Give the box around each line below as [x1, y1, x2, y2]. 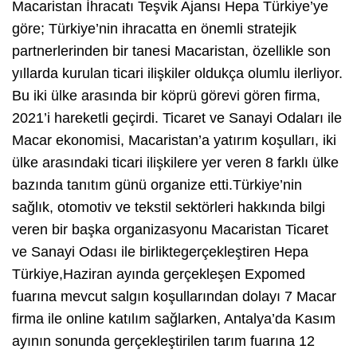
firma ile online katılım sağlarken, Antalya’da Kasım [12, 311, 335, 328]
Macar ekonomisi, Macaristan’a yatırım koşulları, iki [12, 132, 336, 149]
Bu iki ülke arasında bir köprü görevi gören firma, [12, 88, 320, 104]
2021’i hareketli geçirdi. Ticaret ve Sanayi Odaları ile [12, 110, 342, 127]
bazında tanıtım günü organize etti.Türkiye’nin [12, 177, 302, 194]
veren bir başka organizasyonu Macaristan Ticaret [12, 222, 328, 238]
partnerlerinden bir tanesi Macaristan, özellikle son [12, 43, 331, 60]
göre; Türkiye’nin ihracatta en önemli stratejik [12, 21, 296, 37]
